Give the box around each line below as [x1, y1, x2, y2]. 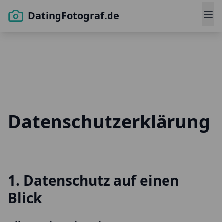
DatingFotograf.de [28, 9, 119, 22]
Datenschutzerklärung [8, 110, 210, 134]
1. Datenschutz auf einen [8, 171, 179, 190]
